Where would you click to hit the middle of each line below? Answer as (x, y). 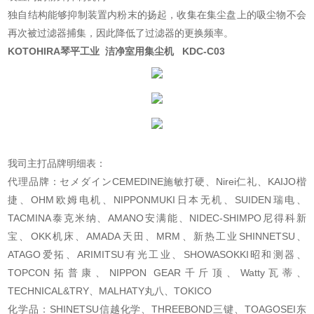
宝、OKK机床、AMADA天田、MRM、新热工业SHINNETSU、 (157, 237)
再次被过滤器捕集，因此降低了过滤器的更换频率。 (121, 33)
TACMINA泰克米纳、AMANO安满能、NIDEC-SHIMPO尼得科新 (157, 218)
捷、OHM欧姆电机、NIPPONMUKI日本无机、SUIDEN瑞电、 (157, 200)
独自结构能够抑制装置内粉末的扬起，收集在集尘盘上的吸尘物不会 (157, 15)
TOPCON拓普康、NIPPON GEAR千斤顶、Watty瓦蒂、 (157, 273)
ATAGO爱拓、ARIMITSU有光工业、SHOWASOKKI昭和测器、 (157, 255)
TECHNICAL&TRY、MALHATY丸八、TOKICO (110, 291)
